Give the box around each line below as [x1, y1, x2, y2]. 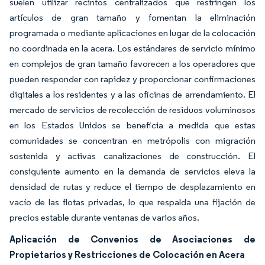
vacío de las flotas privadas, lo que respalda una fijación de [9, 196, 256, 208]
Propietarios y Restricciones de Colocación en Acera [9, 248, 245, 260]
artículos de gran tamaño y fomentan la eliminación [9, 12, 256, 23]
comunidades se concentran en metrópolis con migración [9, 135, 256, 146]
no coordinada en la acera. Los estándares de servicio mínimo [9, 43, 256, 54]
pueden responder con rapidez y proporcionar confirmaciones [9, 73, 256, 85]
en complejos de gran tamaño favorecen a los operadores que [9, 58, 256, 69]
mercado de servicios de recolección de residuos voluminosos [9, 104, 256, 115]
